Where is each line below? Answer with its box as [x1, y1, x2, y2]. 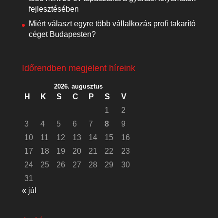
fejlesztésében [28, 5, 79, 13]
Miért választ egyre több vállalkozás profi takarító [28, 19, 196, 28]
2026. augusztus [54, 83, 103, 91]
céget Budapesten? [28, 30, 96, 38]
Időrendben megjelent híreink [21, 63, 135, 73]
